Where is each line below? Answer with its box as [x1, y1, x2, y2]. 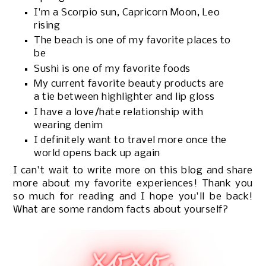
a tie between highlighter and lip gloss [34, 91, 215, 103]
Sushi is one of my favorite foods [34, 63, 191, 75]
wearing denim [34, 119, 103, 131]
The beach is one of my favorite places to [34, 35, 231, 47]
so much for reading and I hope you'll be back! [13, 191, 253, 203]
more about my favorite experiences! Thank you [13, 178, 253, 190]
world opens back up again [34, 148, 160, 160]
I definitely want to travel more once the [34, 135, 227, 147]
